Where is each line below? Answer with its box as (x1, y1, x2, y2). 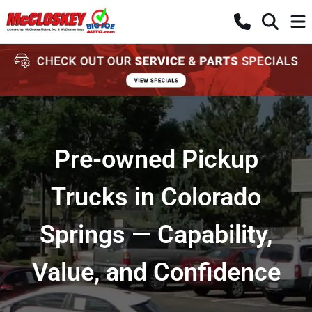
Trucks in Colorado (51, 182, 261, 212)
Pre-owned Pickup (54, 144, 258, 174)
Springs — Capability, (40, 219, 272, 249)
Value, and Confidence (31, 257, 281, 287)
